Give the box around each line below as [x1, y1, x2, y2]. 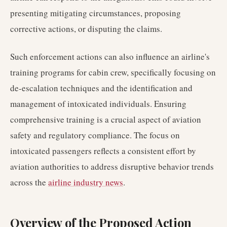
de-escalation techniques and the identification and [10, 82, 193, 94]
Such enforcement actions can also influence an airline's [10, 51, 210, 62]
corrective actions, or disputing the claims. [10, 23, 162, 34]
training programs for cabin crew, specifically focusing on [10, 66, 216, 78]
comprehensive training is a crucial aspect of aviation [10, 113, 201, 125]
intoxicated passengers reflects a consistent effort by [10, 145, 196, 157]
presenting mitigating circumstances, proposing [10, 7, 181, 19]
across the [10, 176, 48, 188]
